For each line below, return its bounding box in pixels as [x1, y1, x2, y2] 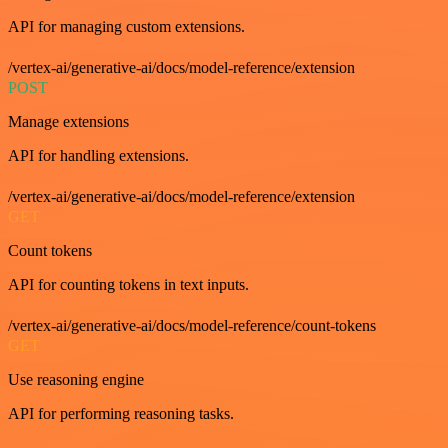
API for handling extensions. [8, 147, 189, 164]
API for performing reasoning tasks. [8, 405, 234, 422]
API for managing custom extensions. [8, 18, 245, 35]
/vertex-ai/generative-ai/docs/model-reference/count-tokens [8, 317, 376, 334]
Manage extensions [8, 113, 129, 130]
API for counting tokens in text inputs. [8, 276, 249, 293]
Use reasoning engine [8, 371, 144, 388]
